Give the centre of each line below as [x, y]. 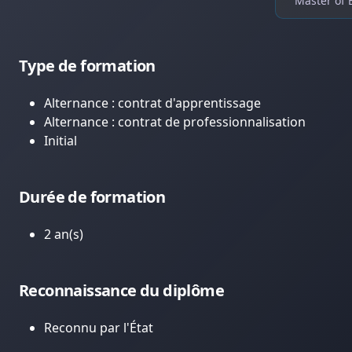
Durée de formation [92, 197]
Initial [60, 141]
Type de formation [87, 66]
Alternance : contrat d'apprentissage [152, 103]
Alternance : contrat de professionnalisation [175, 122]
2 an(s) [64, 234]
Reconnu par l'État [99, 328]
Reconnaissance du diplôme [121, 290]
